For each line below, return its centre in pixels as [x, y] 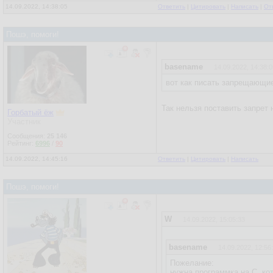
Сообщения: [27, 136]
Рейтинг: [21, 143]
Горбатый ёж [30, 112]
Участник [24, 122]
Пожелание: [192, 263]
